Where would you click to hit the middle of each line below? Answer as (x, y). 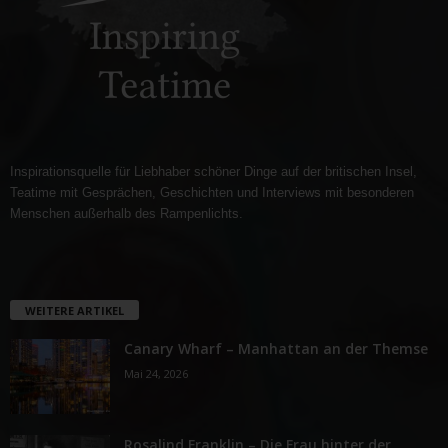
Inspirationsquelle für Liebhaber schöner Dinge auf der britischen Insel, (213, 171)
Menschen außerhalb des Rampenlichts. (126, 213)
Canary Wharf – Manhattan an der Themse (276, 349)
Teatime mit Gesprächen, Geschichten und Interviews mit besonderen (212, 192)
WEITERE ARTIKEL (74, 311)
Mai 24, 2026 (156, 374)
